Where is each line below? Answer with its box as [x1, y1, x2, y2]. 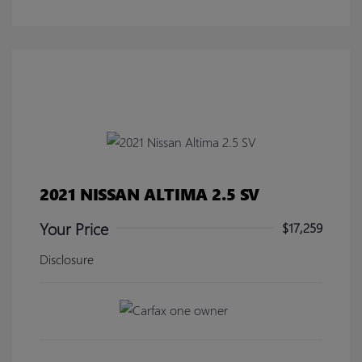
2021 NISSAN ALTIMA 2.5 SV [40, 181, 259, 204]
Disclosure [40, 250, 94, 267]
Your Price [40, 216, 108, 239]
